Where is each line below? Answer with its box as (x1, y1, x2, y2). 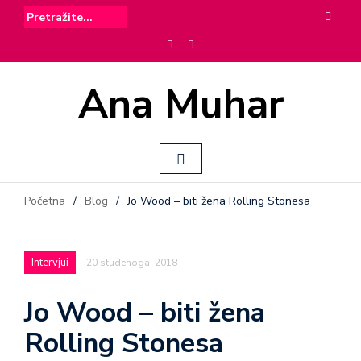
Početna (24, 193, 65, 209)
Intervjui (31, 255, 68, 270)
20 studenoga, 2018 (86, 256, 177, 269)
